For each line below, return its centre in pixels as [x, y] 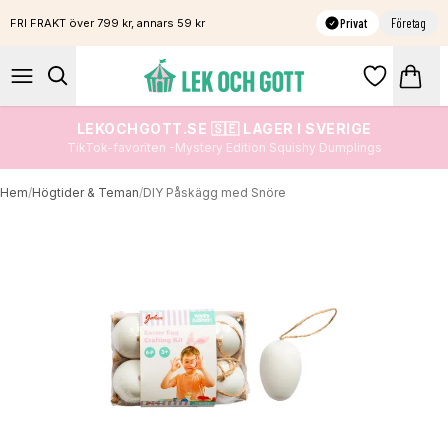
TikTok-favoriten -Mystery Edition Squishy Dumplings [224, 147]
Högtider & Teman [85, 192]
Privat [353, 22]
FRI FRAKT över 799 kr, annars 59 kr [107, 23]
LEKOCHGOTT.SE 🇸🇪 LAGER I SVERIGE [224, 128]
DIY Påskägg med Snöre [214, 192]
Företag [408, 22]
